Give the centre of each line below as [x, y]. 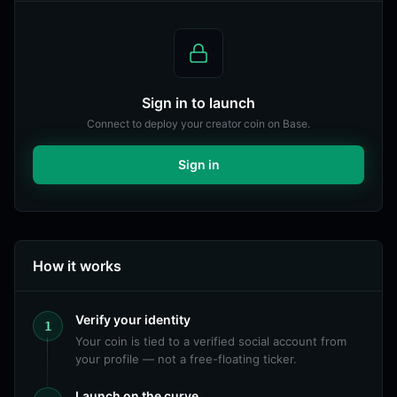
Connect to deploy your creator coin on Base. [198, 124]
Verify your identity [133, 319]
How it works [77, 266]
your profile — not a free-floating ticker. [186, 359]
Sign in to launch [198, 103]
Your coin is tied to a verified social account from [211, 341]
